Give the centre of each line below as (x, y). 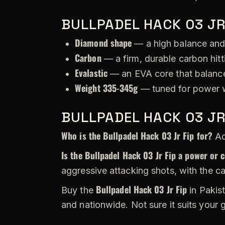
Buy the (79, 190)
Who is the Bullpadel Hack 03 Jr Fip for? (137, 135)
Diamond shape (103, 42)
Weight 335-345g (106, 88)
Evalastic (91, 73)
